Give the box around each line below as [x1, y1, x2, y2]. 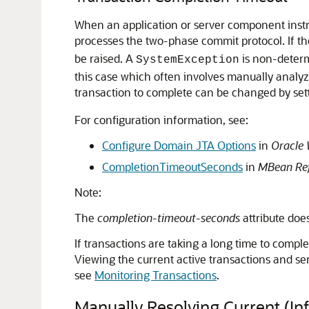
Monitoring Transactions [94, 268, 217, 282]
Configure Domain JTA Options [102, 138, 256, 152]
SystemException [136, 54, 239, 66]
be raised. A [74, 51, 136, 66]
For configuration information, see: [74, 112, 248, 127]
